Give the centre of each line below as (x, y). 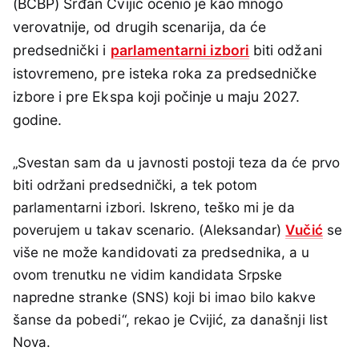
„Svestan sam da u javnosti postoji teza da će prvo (176, 163)
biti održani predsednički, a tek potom (135, 186)
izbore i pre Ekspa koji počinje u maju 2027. (157, 97)
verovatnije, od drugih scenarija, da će (140, 27)
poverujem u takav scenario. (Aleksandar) (149, 230)
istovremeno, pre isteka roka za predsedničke (165, 74)
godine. (38, 120)
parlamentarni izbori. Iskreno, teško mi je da (154, 208)
